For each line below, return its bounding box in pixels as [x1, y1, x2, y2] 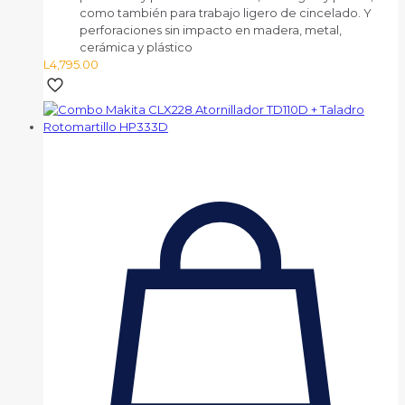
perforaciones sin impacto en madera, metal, [80, 23, 342, 38]
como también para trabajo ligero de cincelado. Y [80, 5, 372, 21]
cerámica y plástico [80, 40, 193, 55]
